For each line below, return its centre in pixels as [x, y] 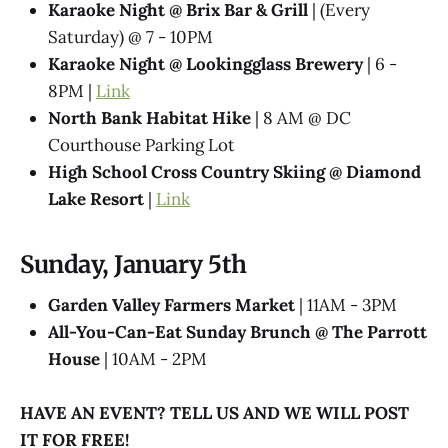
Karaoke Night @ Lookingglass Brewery [205, 64]
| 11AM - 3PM [346, 304]
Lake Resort [96, 199]
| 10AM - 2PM [153, 358]
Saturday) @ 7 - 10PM [130, 37]
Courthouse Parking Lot [141, 145]
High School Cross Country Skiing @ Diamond [234, 172]
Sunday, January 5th [133, 265]
